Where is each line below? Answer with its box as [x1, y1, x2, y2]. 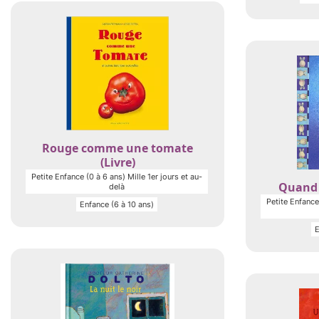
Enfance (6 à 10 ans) [80, 199, 154, 209]
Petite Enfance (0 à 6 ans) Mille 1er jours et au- [31, 172, 202, 182]
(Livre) [100, 155, 135, 170]
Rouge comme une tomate [42, 140, 193, 156]
